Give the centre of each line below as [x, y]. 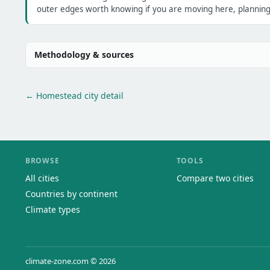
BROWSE [42, 161]
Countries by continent [71, 194]
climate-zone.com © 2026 [71, 261]
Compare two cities [215, 178]
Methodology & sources [84, 54]
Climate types [53, 209]
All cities [42, 178]
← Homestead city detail [74, 95]
